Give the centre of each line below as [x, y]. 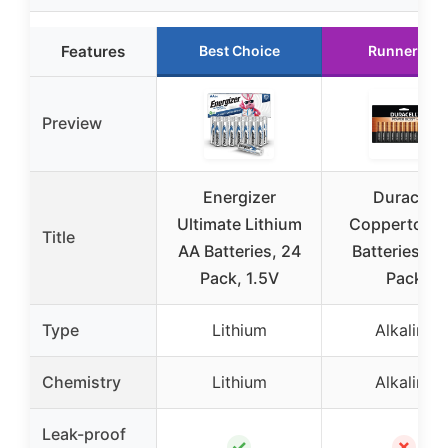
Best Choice [239, 50]
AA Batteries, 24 [239, 250]
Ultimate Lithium [239, 223]
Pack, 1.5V [239, 277]
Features [93, 51]
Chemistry [81, 381]
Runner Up [404, 50]
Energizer [239, 196]
